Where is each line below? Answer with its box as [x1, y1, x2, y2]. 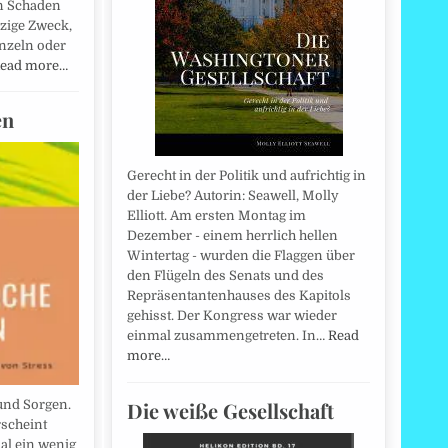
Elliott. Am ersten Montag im [127, 208, 306, 224]
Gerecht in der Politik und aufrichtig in [127, 168, 366, 184]
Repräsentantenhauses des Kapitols [127, 288, 351, 304]
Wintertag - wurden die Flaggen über [127, 248, 355, 264]
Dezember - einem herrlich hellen [127, 228, 338, 244]
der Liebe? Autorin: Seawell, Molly [127, 188, 339, 204]
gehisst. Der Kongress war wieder [127, 308, 337, 324]
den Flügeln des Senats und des [127, 268, 324, 284]
